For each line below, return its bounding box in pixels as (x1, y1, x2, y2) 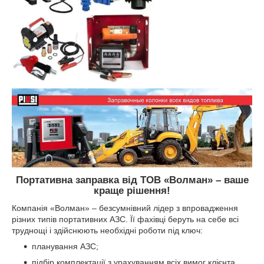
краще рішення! (94, 184, 170, 196)
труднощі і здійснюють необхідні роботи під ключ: (12, 226, 203, 236)
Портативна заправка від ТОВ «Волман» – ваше (15, 174, 249, 186)
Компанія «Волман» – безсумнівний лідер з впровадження (12, 203, 238, 213)
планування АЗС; (32, 242, 98, 252)
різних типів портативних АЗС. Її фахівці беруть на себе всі (12, 214, 239, 225)
